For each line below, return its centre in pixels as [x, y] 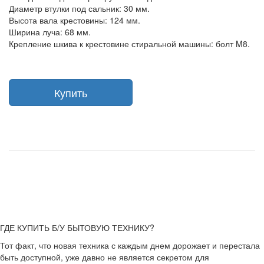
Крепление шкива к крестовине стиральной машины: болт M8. [129, 44]
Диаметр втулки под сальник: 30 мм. [79, 8]
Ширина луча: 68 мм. [50, 32]
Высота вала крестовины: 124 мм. [75, 20]
